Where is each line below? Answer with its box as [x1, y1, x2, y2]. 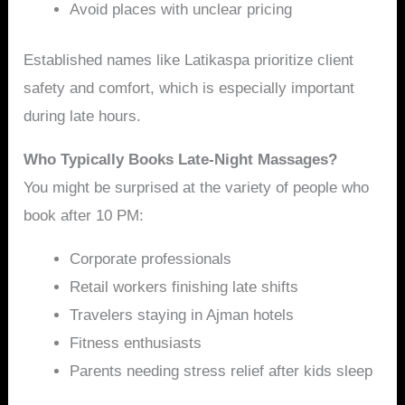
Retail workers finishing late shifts [70, 278, 299, 297]
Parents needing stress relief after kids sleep [70, 363, 373, 381]
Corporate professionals [70, 250, 232, 268]
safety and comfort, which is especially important [24, 80, 355, 98]
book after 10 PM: [24, 207, 145, 225]
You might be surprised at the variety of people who [24, 179, 370, 197]
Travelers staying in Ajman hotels [70, 306, 295, 325]
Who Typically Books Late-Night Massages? [24, 151, 338, 169]
